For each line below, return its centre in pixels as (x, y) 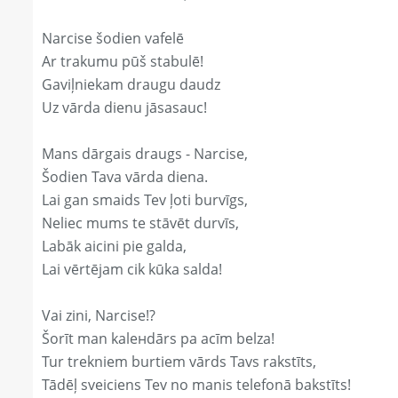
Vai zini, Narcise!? (99, 316)
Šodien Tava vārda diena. (125, 177)
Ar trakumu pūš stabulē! (123, 62)
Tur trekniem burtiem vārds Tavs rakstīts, (179, 362)
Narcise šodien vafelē (113, 39)
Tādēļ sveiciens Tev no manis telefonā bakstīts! (196, 385)
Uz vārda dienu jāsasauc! (124, 108)
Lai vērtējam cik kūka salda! (132, 270)
